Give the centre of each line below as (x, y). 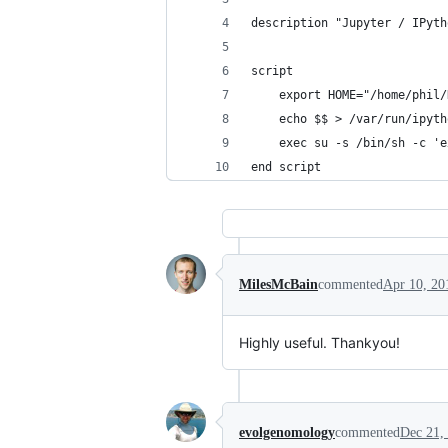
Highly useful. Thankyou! (319, 342)
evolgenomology (287, 432)
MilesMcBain (278, 284)
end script (286, 167)
